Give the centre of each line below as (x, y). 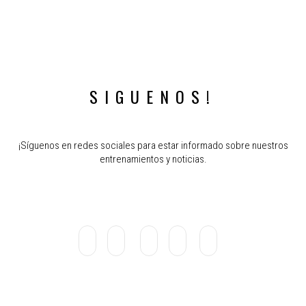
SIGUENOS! (153, 97)
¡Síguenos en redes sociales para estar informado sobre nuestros (153, 146)
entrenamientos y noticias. (153, 159)
